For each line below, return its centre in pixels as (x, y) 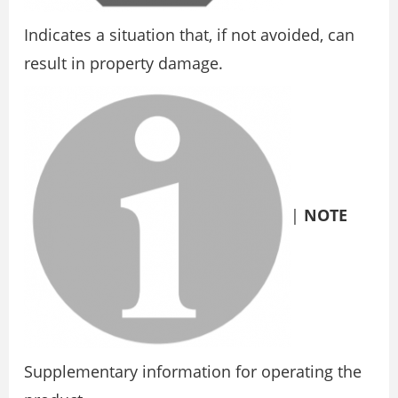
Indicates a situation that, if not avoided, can (189, 35)
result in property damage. (123, 63)
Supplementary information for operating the (193, 371)
